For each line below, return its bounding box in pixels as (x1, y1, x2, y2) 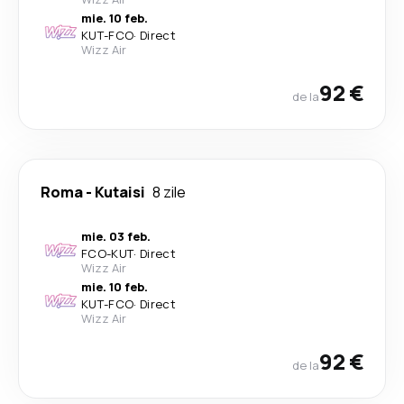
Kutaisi (95, 182, 145, 202)
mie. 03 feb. (81, 228, 151, 244)
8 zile (152, 182, 186, 202)
